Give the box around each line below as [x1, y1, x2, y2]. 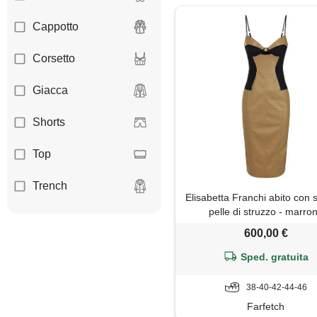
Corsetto [33, 52, 75, 65]
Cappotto [33, 21, 79, 33]
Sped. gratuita [241, 251, 309, 263]
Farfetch [247, 301, 285, 313]
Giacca [33, 84, 68, 97]
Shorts [33, 116, 65, 129]
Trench [33, 180, 67, 192]
